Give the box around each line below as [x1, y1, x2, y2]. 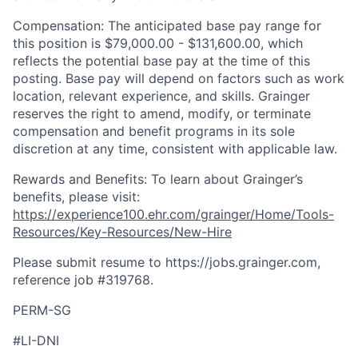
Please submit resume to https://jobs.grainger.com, [13, 254, 320, 271]
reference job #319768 [13, 272, 150, 288]
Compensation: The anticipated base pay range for [13, 18, 321, 34]
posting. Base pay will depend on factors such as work [13, 70, 344, 87]
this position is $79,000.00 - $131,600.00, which [13, 35, 303, 52]
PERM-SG [13, 302, 71, 319]
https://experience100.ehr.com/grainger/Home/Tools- [13, 206, 334, 223]
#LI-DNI [13, 332, 59, 349]
